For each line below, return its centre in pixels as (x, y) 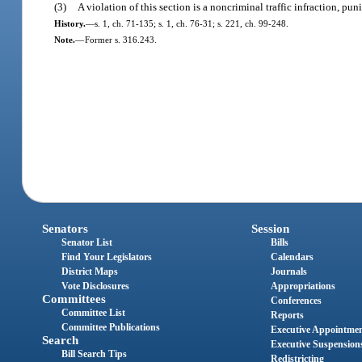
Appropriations (303, 286)
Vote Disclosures (96, 286)
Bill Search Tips (95, 354)
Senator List (87, 243)
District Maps (90, 272)
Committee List (94, 313)
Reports (287, 316)
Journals (288, 272)
